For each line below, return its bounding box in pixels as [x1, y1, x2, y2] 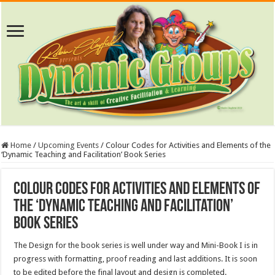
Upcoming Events [38, 141, 99, 150]
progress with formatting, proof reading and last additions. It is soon [14, 254, 258, 264]
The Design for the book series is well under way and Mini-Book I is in [14, 241, 258, 250]
